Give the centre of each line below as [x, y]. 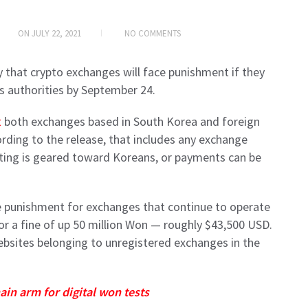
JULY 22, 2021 [56, 34]
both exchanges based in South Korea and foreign [131, 122]
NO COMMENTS [153, 34]
